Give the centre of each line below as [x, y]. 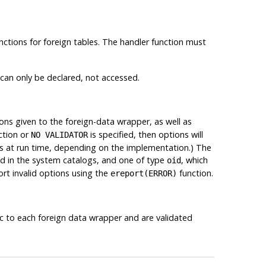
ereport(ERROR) [143, 173]
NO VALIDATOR [59, 134]
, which [194, 160]
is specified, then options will [145, 134]
